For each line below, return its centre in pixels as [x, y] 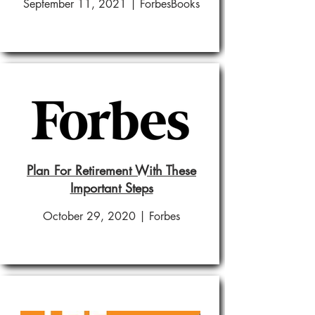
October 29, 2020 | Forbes [111, 216]
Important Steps [111, 188]
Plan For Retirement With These [111, 170]
